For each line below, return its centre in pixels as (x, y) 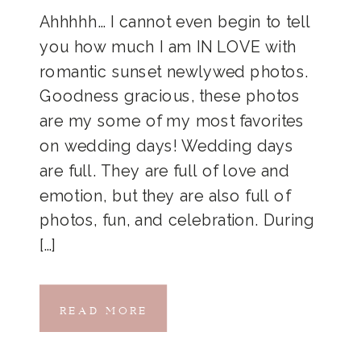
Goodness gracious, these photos (170, 96)
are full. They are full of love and (164, 170)
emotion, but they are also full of (165, 195)
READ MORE (104, 307)
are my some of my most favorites (172, 121)
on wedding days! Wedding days (167, 146)
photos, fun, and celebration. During (177, 220)
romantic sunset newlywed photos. (174, 71)
